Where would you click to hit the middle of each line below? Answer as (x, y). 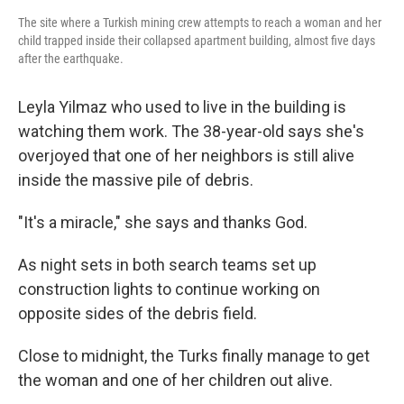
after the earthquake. (71, 59)
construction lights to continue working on (169, 289)
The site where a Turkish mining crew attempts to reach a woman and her (200, 23)
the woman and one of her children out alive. (175, 381)
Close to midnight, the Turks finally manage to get (194, 356)
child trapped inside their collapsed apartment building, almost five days (197, 41)
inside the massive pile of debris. (136, 180)
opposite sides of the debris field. (138, 314)
